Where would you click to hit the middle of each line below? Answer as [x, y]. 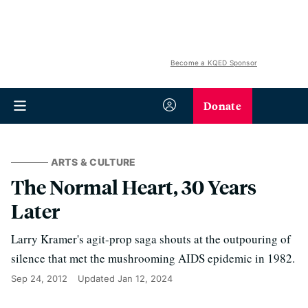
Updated [98, 278]
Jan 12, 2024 [145, 278]
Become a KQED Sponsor [213, 63]
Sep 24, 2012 [39, 278]
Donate [222, 106]
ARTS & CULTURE [93, 162]
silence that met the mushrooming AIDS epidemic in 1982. [153, 258]
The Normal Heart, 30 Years [134, 187]
